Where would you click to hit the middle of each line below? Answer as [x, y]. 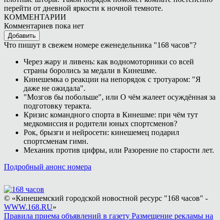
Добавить [22, 35]
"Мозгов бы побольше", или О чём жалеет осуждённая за [120, 97]
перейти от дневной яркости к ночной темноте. [83, 8]
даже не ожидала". [55, 88]
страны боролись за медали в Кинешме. [90, 70]
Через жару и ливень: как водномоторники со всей [109, 61]
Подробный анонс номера [48, 166]
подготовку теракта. [57, 106]
